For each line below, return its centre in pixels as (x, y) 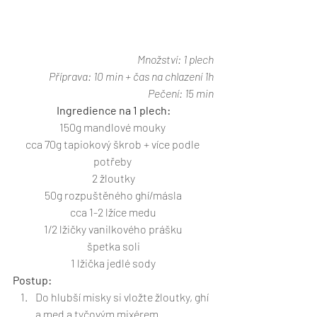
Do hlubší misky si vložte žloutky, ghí (123, 296)
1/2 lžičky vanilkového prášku (113, 229)
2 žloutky (113, 178)
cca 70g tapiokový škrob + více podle (113, 144)
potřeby (113, 161)
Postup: (32, 279)
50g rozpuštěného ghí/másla (113, 195)
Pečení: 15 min (181, 93)
